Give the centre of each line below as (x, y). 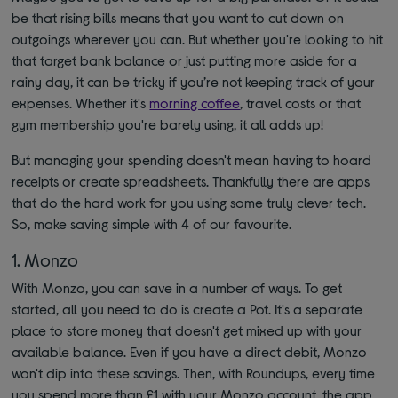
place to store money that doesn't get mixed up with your (187, 330)
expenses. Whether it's (79, 103)
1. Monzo (45, 260)
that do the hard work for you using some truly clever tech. (189, 203)
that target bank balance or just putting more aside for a (185, 60)
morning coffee (195, 103)
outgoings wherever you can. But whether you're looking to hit (198, 39)
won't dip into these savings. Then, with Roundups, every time (194, 373)
